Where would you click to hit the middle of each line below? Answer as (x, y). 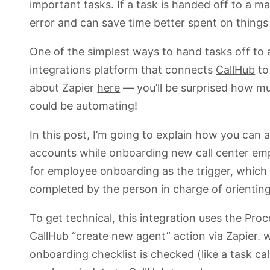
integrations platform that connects (123, 70)
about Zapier (64, 88)
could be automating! (84, 106)
